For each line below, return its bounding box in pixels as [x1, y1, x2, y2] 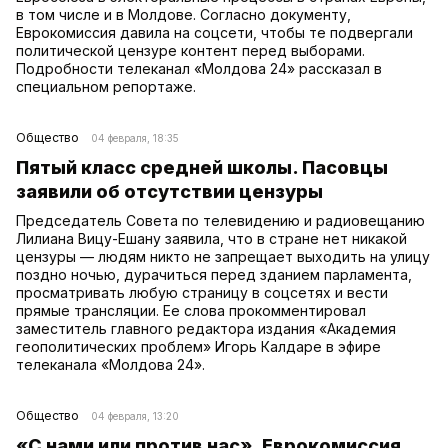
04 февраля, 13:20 [91, 409, 179, 422]
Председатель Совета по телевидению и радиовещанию [16, 211, 425, 229]
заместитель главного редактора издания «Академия [16, 319, 396, 337]
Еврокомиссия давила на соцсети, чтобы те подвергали [16, 23, 413, 41]
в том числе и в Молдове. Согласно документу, [16, 5, 351, 23]
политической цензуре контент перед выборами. [16, 41, 365, 59]
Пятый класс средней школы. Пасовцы [16, 156, 388, 178]
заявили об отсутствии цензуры [16, 180, 323, 202]
